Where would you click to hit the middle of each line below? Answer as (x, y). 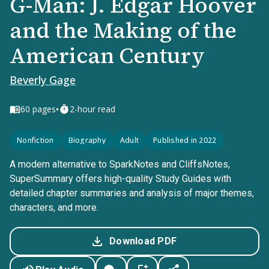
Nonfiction (35, 140)
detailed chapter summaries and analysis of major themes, (132, 193)
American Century (107, 56)
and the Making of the (123, 30)
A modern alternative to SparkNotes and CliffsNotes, (120, 164)
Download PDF (143, 241)
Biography (87, 140)
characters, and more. (54, 207)
